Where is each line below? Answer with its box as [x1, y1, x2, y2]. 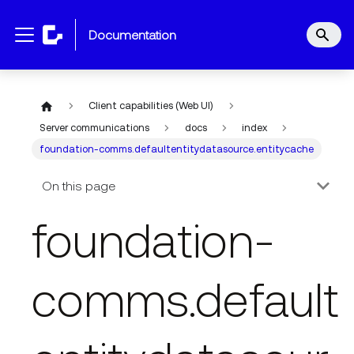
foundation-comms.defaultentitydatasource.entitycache [40, 143, 314, 156]
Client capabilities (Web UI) [88, 100, 214, 112]
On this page [41, 178, 115, 193]
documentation [97, 28, 176, 42]
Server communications [40, 121, 150, 134]
